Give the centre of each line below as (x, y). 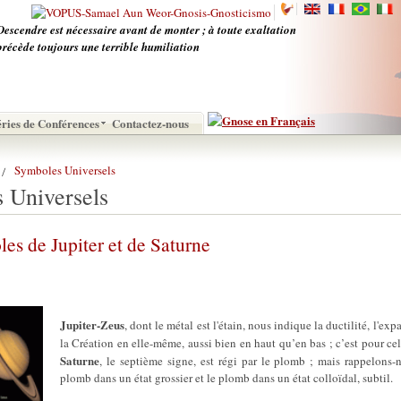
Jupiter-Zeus (92, 324)
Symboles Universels (65, 170)
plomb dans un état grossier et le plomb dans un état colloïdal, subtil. (226, 378)
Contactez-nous (150, 123)
